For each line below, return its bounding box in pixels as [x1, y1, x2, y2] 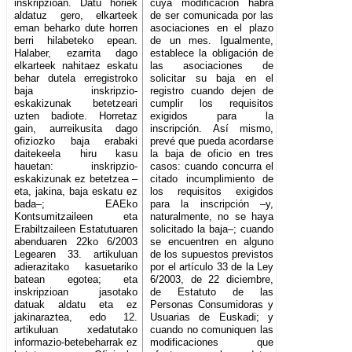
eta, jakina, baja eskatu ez [14, 185, 138, 198]
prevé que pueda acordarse [150, 135, 274, 148]
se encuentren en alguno [150, 236, 274, 248]
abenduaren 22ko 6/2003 [14, 236, 138, 248]
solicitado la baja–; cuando [150, 223, 274, 236]
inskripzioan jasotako [14, 286, 138, 299]
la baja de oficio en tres [150, 148, 274, 160]
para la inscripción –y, [150, 198, 274, 211]
